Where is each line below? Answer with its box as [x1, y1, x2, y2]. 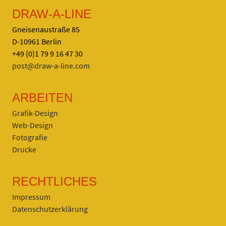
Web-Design [12, 120, 53, 131]
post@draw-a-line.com [12, 61, 90, 71]
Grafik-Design [12, 108, 58, 119]
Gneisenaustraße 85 [12, 24, 80, 35]
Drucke [12, 144, 36, 155]
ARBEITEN [12, 91, 73, 105]
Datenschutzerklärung [12, 204, 88, 214]
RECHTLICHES [12, 175, 97, 189]
